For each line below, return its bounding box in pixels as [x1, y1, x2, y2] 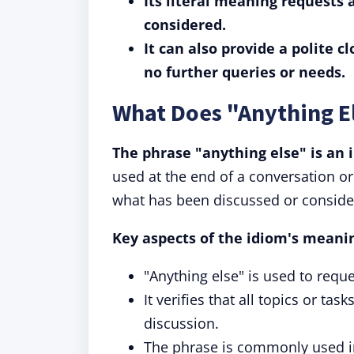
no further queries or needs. [144, 62, 345, 81]
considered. [144, 15, 226, 34]
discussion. [144, 314, 219, 333]
